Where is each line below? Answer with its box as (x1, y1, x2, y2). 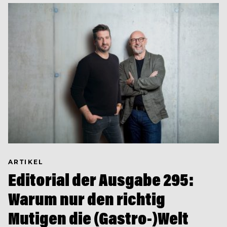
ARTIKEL (8, 157, 44, 166)
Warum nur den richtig (8, 187, 165, 210)
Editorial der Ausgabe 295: (8, 168, 194, 191)
